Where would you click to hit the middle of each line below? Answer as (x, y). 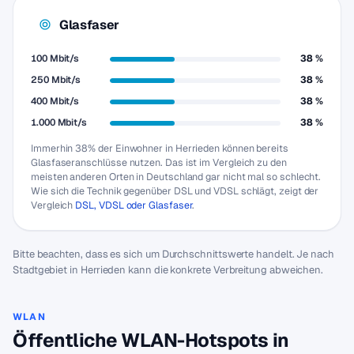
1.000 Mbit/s (59, 122)
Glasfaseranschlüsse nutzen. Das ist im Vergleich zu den (159, 162)
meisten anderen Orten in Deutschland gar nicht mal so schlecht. (176, 177)
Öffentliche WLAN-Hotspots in (151, 340)
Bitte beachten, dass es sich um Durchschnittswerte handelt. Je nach (173, 254)
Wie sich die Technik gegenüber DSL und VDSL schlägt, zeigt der (175, 191)
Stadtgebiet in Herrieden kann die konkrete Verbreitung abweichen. (168, 270)
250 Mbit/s (56, 80)
